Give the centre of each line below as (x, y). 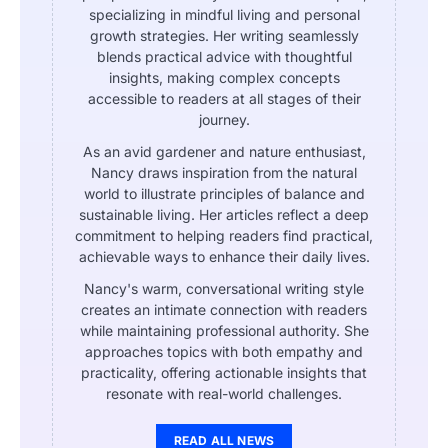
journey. (224, 119)
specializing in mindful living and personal (224, 14)
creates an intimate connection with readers (224, 309)
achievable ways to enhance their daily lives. (224, 256)
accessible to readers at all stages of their (224, 98)
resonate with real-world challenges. (224, 393)
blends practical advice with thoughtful (224, 56)
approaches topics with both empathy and (224, 351)
